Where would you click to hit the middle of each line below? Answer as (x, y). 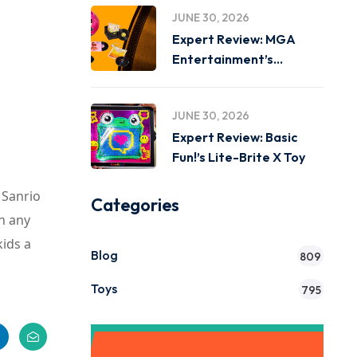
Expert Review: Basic (234, 137)
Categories (135, 205)
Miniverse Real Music (233, 79)
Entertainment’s (222, 59)
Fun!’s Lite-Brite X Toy (238, 157)
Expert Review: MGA (233, 39)
